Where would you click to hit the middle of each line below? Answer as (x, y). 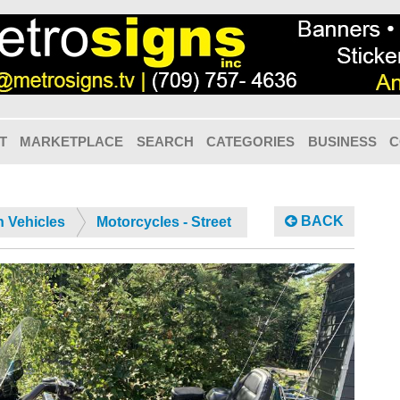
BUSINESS (342, 142)
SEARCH (165, 142)
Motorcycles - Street (164, 222)
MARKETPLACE (72, 142)
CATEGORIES (251, 142)
